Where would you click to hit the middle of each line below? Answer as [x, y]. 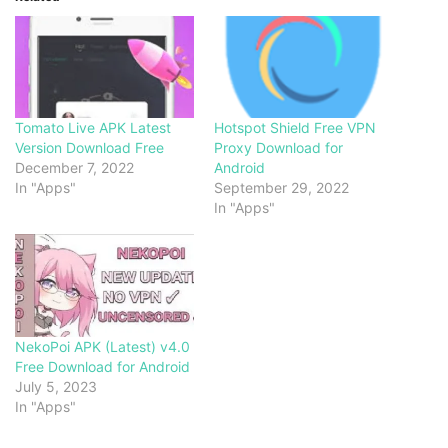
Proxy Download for [278, 148]
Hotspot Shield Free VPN [295, 128]
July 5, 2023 [56, 386]
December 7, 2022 [74, 168]
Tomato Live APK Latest [93, 128]
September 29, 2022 [281, 188]
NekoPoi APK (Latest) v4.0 [102, 346]
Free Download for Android [102, 366]
